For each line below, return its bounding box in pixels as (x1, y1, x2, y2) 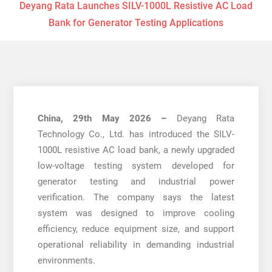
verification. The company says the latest (37, 191, 235, 203)
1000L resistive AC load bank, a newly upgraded (37, 144, 235, 155)
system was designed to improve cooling (37, 207, 235, 219)
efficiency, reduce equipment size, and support (37, 223, 235, 234)
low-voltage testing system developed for (37, 160, 235, 171)
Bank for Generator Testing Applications (49, 16, 223, 29)
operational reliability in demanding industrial (37, 239, 235, 250)
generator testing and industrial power (37, 175, 235, 187)
